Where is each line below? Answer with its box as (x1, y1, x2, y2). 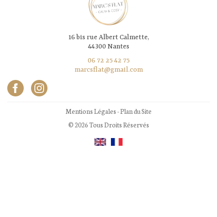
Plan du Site (120, 106, 152, 116)
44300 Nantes (88, 42, 129, 50)
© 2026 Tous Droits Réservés (68, 120, 149, 129)
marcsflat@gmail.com (74, 66, 143, 74)
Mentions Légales (65, 106, 116, 116)
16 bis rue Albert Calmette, (68, 33, 149, 41)
